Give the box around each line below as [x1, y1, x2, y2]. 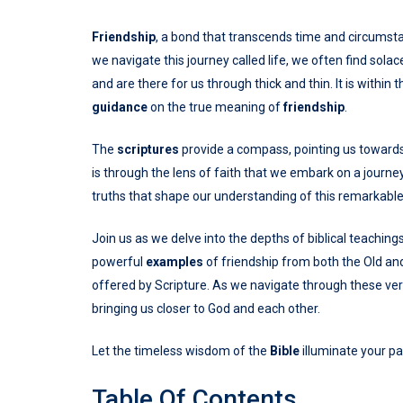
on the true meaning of [148, 100, 283, 115]
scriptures [117, 142, 179, 157]
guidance [92, 100, 148, 115]
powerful [92, 255, 146, 270]
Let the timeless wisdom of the [92, 344, 270, 359]
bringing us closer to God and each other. [92, 301, 320, 317]
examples [146, 255, 203, 270]
